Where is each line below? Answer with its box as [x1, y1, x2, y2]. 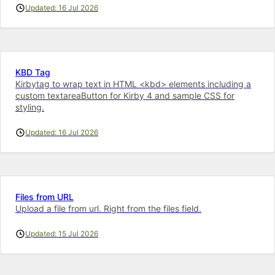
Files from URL [15, 191, 74, 202]
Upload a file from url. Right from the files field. [15, 203, 201, 214]
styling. [15, 101, 44, 112]
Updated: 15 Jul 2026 [25, 228, 98, 238]
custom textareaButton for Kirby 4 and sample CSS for [15, 90, 234, 101]
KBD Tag [15, 66, 50, 77]
